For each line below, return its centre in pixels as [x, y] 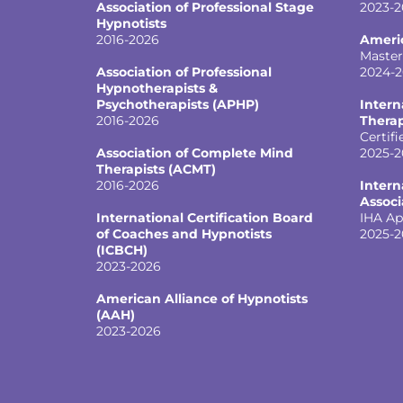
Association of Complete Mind [195, 152]
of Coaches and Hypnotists [184, 233]
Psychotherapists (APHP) [178, 104]
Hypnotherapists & [157, 88]
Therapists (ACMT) [156, 169]
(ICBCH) [122, 250]
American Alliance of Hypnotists [202, 298]
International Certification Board [205, 217]
